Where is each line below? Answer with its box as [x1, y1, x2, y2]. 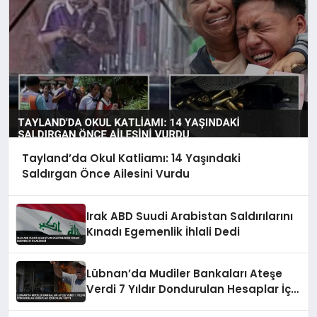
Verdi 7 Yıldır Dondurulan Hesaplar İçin [86, 282, 301, 297]
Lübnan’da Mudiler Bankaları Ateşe [86, 266, 283, 282]
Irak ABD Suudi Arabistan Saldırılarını [86, 209, 294, 224]
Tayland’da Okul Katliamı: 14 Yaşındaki [21, 151, 241, 166]
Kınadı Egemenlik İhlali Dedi [86, 224, 241, 240]
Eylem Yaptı [86, 297, 154, 313]
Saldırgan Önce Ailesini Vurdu [21, 166, 190, 182]
